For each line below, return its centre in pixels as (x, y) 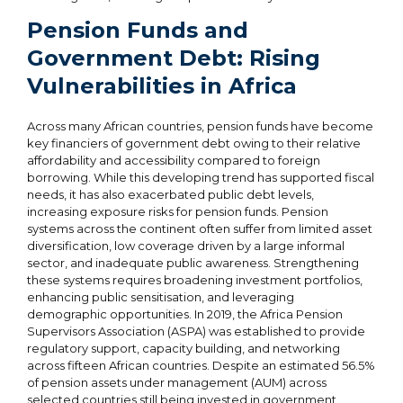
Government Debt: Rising (174, 58)
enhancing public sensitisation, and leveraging (161, 296)
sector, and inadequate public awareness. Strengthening (193, 262)
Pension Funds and (138, 30)
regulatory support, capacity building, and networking (184, 348)
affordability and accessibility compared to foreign (174, 160)
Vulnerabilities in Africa (162, 85)
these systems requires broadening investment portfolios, (195, 279)
